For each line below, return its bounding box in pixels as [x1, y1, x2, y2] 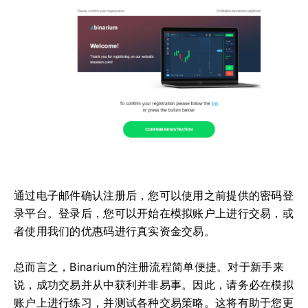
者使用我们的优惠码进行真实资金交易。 [14, 223, 216, 238]
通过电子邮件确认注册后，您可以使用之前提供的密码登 [14, 188, 294, 202]
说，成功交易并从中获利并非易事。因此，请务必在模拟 [14, 277, 294, 291]
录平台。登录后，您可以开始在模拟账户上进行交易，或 [14, 206, 294, 220]
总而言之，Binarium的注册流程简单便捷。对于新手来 [14, 259, 284, 274]
